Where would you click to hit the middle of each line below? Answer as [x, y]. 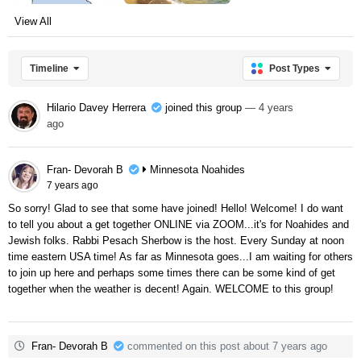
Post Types [295, 68]
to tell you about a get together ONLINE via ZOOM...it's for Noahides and [178, 224]
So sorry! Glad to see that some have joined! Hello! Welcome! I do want [176, 208]
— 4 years [269, 107]
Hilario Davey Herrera [96, 107]
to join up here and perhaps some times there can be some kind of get [172, 272]
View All [33, 21]
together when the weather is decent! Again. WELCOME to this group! [171, 288]
